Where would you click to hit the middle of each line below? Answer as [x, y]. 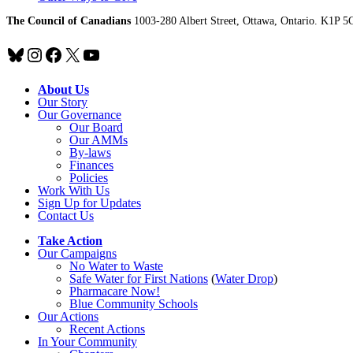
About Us [63, 89]
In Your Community [87, 341]
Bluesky [37, 54]
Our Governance [80, 114]
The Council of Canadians [69, 20]
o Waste [143, 266]
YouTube [116, 54]
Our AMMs [98, 139]
